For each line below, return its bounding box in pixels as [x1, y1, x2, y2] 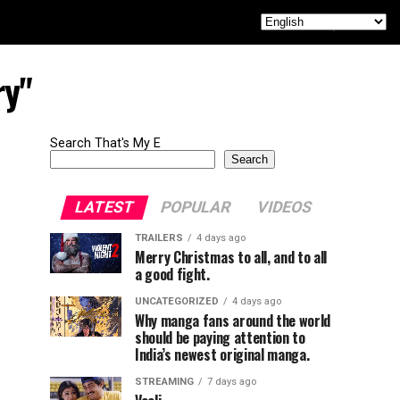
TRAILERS [135, 232, 183, 244]
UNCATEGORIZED [135, 296, 219, 307]
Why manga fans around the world [135, 310, 331, 331]
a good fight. [135, 263, 210, 285]
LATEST [71, 198, 137, 216]
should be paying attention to [135, 327, 305, 348]
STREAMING [135, 376, 194, 387]
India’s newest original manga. [135, 344, 310, 365]
